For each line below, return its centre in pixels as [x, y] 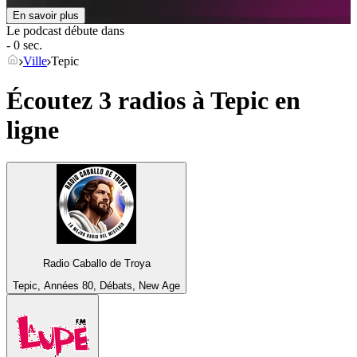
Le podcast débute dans [65, 31]
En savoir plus [46, 16]
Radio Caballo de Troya [96, 263]
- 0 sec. [24, 45]
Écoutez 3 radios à [108, 100]
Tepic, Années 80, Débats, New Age [96, 285]
